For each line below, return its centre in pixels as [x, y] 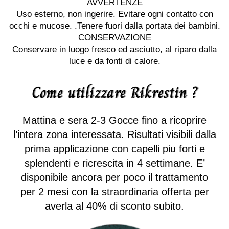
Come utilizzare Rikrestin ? [114, 93]
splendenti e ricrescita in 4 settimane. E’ [114, 163]
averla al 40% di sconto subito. [114, 206]
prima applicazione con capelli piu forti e [114, 149]
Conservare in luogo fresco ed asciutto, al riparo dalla [114, 50]
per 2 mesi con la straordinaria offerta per [114, 192]
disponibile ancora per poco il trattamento [114, 178]
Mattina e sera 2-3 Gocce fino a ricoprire [114, 120]
